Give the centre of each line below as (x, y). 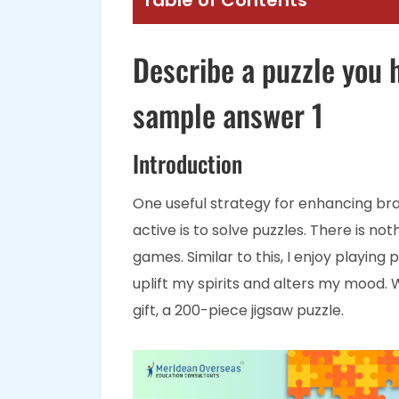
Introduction (187, 163)
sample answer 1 (228, 114)
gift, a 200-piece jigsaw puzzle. (238, 310)
